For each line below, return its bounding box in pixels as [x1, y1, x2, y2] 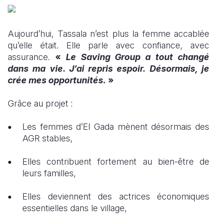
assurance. [8, 52, 55, 62]
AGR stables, [22, 133, 73, 143]
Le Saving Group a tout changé [65, 52, 210, 62]
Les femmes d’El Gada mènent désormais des [22, 122, 209, 132]
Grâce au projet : [8, 98, 73, 108]
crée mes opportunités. [8, 75, 106, 85]
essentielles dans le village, [22, 203, 127, 213]
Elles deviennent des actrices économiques [22, 191, 209, 201]
